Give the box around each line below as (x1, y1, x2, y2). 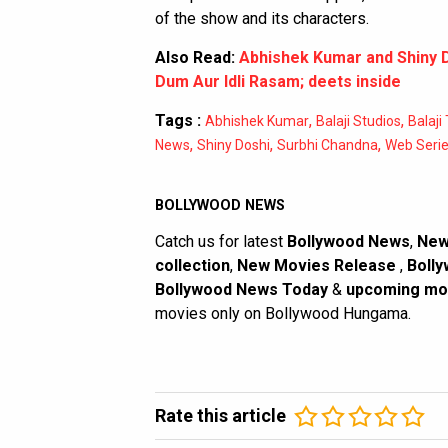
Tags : (155, 110, 201, 130)
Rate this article (155, 404, 286, 426)
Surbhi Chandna (277, 136, 378, 153)
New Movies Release (237, 255, 400, 275)
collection (155, 255, 230, 275)
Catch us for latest (155, 231, 287, 251)
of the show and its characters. (155, 8, 369, 28)
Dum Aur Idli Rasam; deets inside (155, 71, 401, 91)
